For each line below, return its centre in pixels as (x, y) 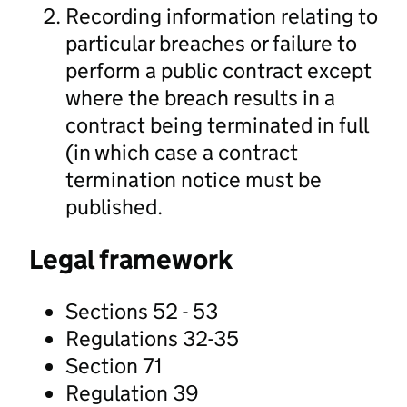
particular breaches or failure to (211, 43)
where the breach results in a (200, 97)
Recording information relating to (222, 15)
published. (114, 206)
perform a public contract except (218, 70)
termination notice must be (194, 179)
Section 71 (114, 365)
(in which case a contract (182, 152)
